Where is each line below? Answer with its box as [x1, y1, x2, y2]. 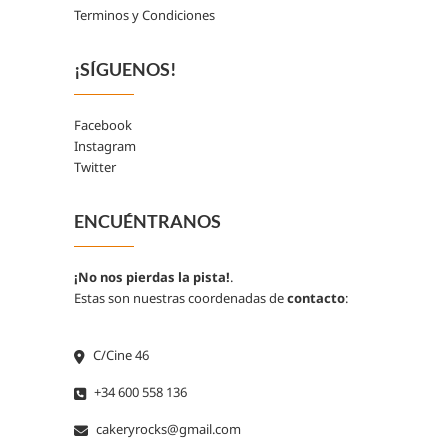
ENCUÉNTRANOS [74, 209, 221, 232]
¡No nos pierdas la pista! [74, 267, 230, 286]
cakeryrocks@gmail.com [93, 419, 241, 438]
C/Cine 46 [90, 345, 149, 364]
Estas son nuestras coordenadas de [74, 288, 287, 307]
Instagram [74, 136, 136, 155]
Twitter [74, 157, 116, 176]
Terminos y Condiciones [74, 5, 215, 24]
